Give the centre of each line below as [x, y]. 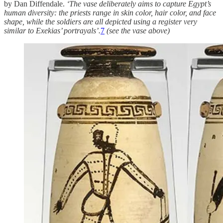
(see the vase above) [137, 30]
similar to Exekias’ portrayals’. [52, 30]
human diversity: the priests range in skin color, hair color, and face [110, 12]
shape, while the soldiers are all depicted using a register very [101, 21]
